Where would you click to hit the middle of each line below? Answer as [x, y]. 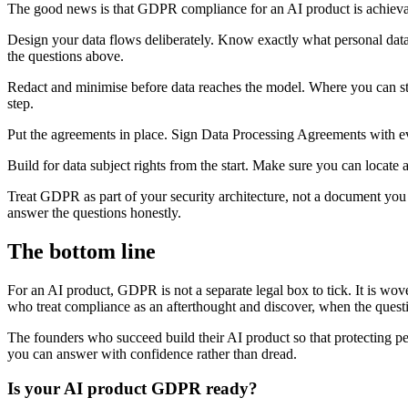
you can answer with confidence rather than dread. [152, 353]
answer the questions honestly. [94, 212]
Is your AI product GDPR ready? [133, 389]
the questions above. [66, 56]
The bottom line [82, 251]
